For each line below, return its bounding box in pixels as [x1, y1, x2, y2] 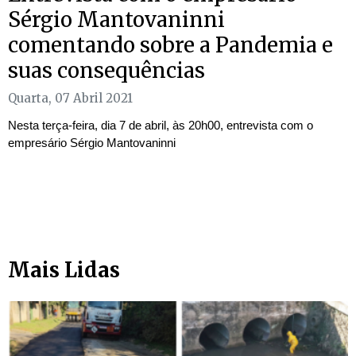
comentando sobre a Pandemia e [8, 32, 333, 59]
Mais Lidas [8, 257, 120, 284]
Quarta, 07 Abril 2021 [8, 91, 133, 106]
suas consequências [8, 57, 205, 84]
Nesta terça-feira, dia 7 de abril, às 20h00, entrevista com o [8, 118, 313, 133]
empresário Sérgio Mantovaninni [8, 136, 176, 150]
